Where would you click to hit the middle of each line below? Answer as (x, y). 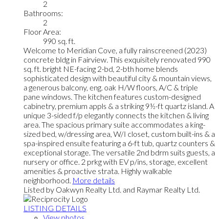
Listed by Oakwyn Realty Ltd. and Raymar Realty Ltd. (112, 189)
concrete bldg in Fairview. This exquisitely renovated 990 (117, 59)
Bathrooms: (43, 13)
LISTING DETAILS (55, 208)
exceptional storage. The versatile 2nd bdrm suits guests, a (119, 152)
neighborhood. (47, 180)
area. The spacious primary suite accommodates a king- (114, 124)
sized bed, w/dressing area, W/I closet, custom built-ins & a (119, 133)
